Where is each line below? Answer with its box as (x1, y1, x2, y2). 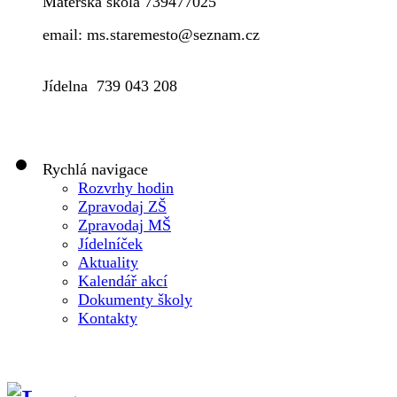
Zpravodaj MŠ (78, 216, 171, 235)
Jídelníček (78, 235, 143, 253)
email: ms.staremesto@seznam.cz (43, 26, 260, 44)
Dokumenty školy (78, 291, 192, 309)
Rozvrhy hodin (78, 179, 174, 198)
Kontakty (78, 309, 137, 328)
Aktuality (78, 253, 138, 272)
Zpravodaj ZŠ (78, 198, 167, 216)
